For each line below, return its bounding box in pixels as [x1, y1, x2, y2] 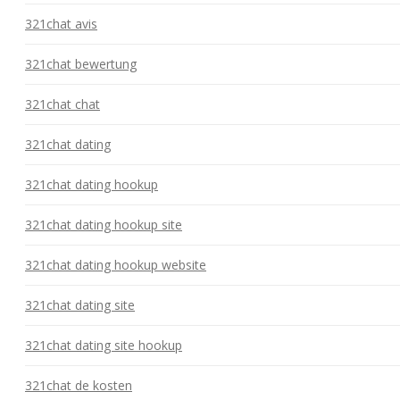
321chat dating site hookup [25, 336, 182, 354]
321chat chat [25, 95, 100, 112]
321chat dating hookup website [25, 255, 206, 273]
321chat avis [25, 14, 97, 32]
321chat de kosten [25, 376, 132, 394]
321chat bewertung [25, 54, 137, 72]
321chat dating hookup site [25, 215, 182, 233]
